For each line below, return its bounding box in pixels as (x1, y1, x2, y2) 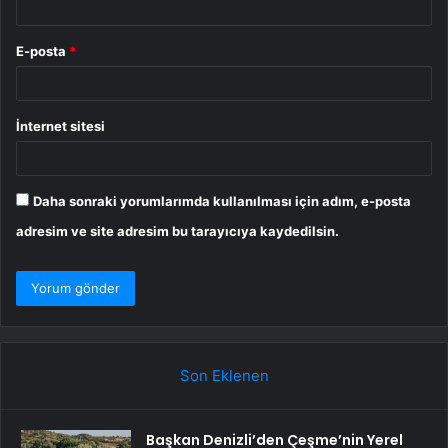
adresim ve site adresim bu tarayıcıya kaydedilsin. (16, 223, 339, 240)
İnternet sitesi (16, 118, 105, 135)
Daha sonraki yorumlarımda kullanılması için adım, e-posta (33, 193, 411, 210)
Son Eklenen (179, 366, 269, 386)
